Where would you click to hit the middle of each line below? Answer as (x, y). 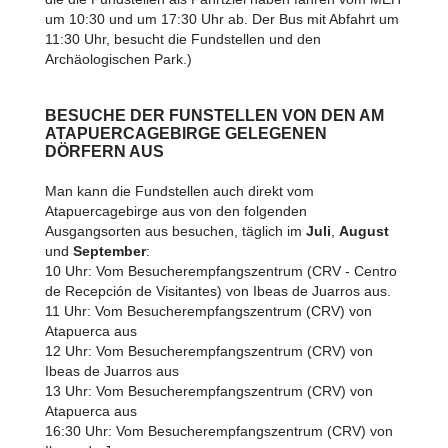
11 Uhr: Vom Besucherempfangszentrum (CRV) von (208, 311)
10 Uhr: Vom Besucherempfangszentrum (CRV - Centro (220, 271)
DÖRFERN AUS (104, 151)
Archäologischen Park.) (118, 59)
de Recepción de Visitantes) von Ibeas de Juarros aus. (217, 291)
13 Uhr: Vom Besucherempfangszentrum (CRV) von (208, 391)
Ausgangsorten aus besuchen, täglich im (175, 231)
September (109, 251)
